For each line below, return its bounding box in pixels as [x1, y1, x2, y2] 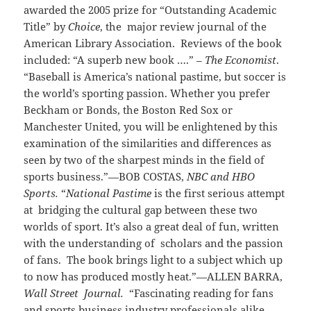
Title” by [24, 19, 69, 34]
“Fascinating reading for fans [129, 286, 274, 301]
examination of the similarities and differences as [24, 136, 272, 151]
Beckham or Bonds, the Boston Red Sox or [24, 103, 233, 117]
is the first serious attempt [151, 186, 285, 201]
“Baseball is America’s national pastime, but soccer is [24, 69, 287, 84]
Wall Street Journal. [24, 286, 130, 301]
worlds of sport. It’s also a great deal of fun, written [24, 219, 280, 234]
